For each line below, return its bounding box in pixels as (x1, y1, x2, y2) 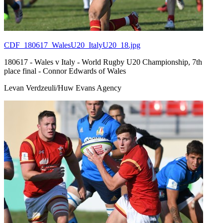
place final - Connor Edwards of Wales (4, 66, 126, 75)
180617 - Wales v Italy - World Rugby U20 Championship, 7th (4, 57, 202, 66)
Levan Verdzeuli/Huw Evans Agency (4, 83, 121, 92)
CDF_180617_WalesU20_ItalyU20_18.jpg (4, 40, 140, 49)
